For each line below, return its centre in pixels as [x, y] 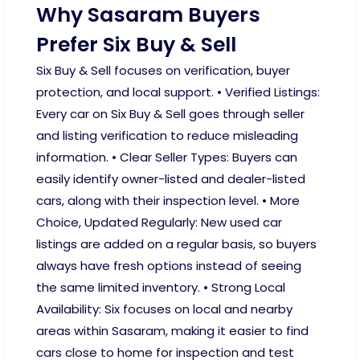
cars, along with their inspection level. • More [168, 201]
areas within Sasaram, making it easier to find [172, 331]
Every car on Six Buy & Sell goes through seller [170, 114]
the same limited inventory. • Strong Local [161, 288]
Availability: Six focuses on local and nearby [164, 309]
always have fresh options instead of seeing [169, 266]
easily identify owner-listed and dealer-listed [171, 179]
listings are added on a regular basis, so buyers [176, 244]
